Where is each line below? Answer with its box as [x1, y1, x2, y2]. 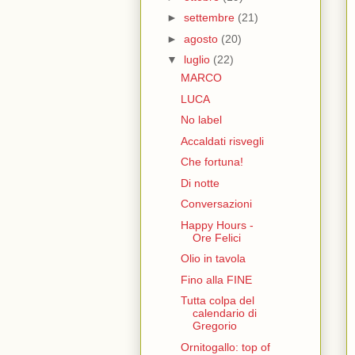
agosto [183, 32, 221, 45]
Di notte [180, 176, 219, 189]
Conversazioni [180, 197, 252, 211]
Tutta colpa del [180, 294, 254, 307]
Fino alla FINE [180, 273, 252, 286]
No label [180, 113, 222, 127]
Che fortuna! [180, 155, 243, 169]
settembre [183, 11, 238, 25]
